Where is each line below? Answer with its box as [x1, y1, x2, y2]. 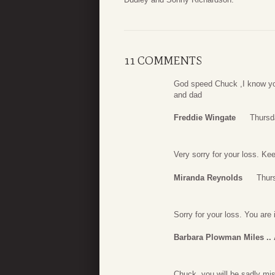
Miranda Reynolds [174, 172, 242, 182]
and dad [174, 90, 202, 99]
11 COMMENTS [124, 53, 202, 68]
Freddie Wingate [174, 113, 236, 123]
